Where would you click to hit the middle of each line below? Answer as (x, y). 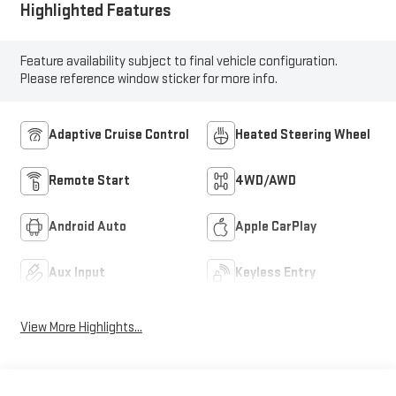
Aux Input (76, 273)
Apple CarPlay (276, 227)
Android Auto (87, 227)
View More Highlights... (81, 327)
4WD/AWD (266, 181)
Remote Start (89, 181)
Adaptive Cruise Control (118, 135)
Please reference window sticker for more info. (148, 80)
